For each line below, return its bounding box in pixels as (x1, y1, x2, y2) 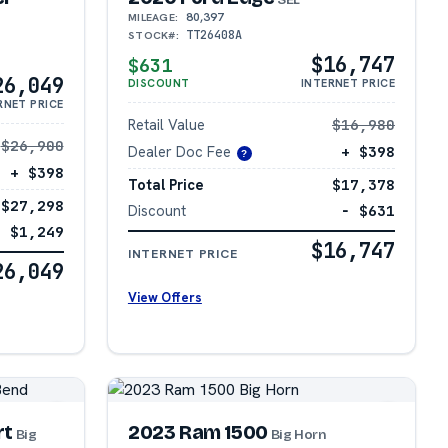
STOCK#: (127, 28, 180, 43)
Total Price (127, 174, 204, 194)
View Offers (127, 288, 202, 306)
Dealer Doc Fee (127, 142, 231, 162)
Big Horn (267, 425, 327, 443)
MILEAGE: (127, 10, 179, 25)
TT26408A (185, 27, 242, 44)
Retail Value (127, 115, 205, 135)
